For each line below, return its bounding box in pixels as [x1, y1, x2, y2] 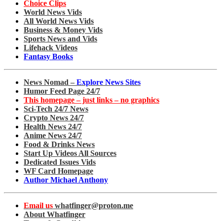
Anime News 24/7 [24, 131, 82, 140]
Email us [24, 201, 53, 210]
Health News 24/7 [24, 122, 82, 131]
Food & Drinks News [24, 140, 95, 149]
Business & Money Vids [24, 26, 103, 35]
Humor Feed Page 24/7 [24, 87, 100, 96]
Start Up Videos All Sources [24, 149, 116, 158]
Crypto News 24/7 [24, 113, 84, 122]
